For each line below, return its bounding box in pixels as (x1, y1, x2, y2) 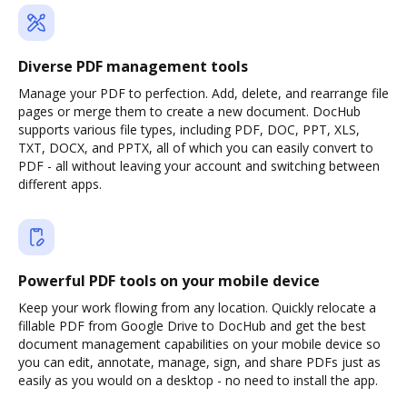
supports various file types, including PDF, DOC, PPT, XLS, (18, 121, 360, 138)
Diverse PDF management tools (18, 56, 248, 76)
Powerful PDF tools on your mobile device (18, 271, 320, 291)
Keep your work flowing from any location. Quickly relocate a (18, 299, 376, 316)
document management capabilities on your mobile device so (18, 335, 381, 352)
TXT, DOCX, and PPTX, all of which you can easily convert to (18, 139, 373, 156)
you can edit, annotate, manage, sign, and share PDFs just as (18, 353, 381, 371)
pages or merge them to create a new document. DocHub (18, 103, 361, 120)
